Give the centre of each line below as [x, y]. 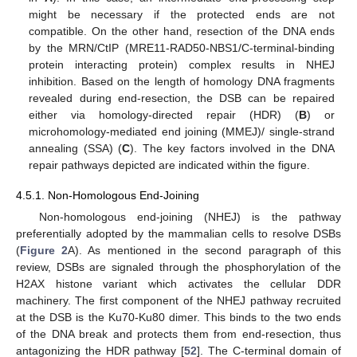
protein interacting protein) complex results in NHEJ [182, 64]
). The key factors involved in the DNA [232, 148]
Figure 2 [44, 250]
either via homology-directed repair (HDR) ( [164, 114]
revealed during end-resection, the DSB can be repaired [182, 98]
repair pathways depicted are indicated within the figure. [170, 165]
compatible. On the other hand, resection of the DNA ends [182, 31]
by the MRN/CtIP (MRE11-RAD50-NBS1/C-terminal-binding [182, 47]
